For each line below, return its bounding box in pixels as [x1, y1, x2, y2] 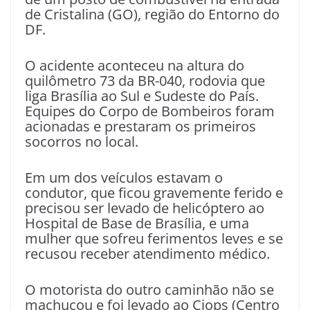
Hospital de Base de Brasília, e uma [25, 214, 249, 233]
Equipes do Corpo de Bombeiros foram [25, 102, 275, 121]
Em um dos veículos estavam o [25, 168, 223, 188]
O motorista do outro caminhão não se [25, 280, 274, 300]
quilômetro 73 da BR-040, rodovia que [25, 71, 265, 91]
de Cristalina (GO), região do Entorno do [25, 5, 280, 24]
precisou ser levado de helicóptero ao [25, 199, 264, 218]
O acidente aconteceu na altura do [25, 56, 244, 75]
